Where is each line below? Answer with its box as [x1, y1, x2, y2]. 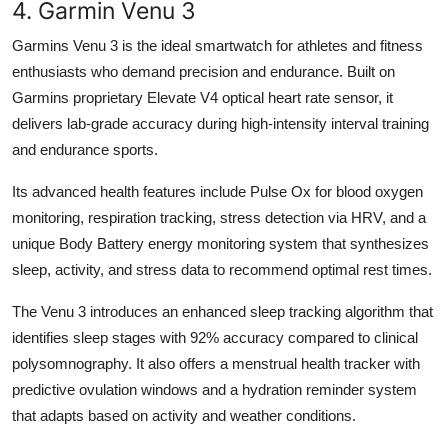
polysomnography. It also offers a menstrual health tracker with [12, 354, 420, 372]
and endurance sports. [12, 140, 158, 158]
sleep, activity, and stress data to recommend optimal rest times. [12, 260, 432, 278]
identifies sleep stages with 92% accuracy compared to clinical [12, 328, 418, 346]
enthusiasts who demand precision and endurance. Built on [12, 62, 395, 80]
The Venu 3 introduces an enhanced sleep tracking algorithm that [12, 302, 433, 320]
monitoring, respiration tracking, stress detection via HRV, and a [12, 208, 426, 226]
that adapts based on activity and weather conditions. [12, 406, 356, 424]
